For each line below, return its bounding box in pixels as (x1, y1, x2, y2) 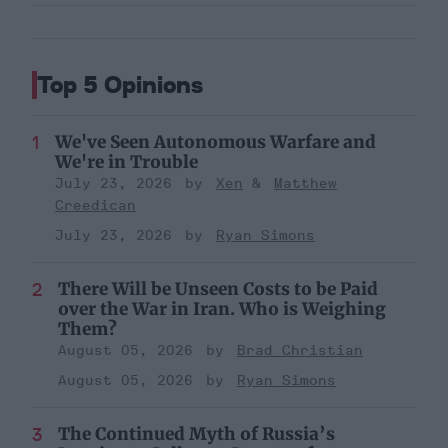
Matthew (274, 174, 337, 192)
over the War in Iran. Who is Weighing (58, 297, 386, 320)
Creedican (55, 196, 136, 214)
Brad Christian (237, 341, 363, 359)
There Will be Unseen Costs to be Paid (58, 277, 378, 300)
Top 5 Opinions (37, 69, 203, 99)
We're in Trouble (55, 150, 198, 173)
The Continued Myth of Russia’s (58, 422, 335, 445)
